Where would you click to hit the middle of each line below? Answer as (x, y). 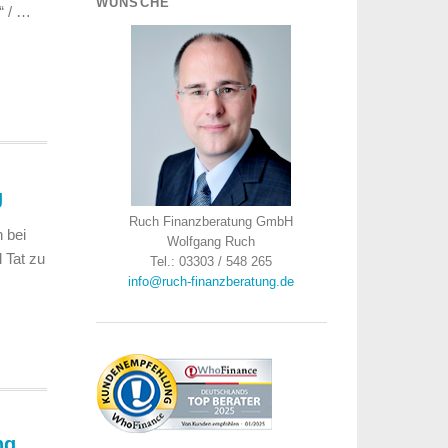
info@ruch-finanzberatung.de (211, 281)
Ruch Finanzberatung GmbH (211, 221)
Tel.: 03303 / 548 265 (211, 261)
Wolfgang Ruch (211, 241)
